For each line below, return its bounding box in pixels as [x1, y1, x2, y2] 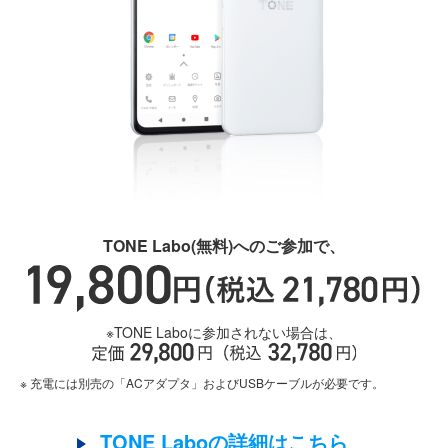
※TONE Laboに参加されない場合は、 [106, 321, 342, 342]
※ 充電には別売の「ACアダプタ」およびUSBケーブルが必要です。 [20, 373, 384, 391]
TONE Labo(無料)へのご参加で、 [103, 234, 345, 258]
